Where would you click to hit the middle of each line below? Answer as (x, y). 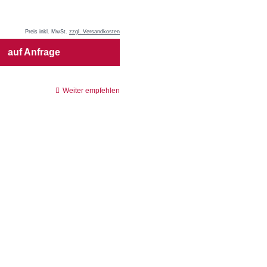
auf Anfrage (34, 52)
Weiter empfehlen (90, 90)
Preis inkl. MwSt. (47, 31)
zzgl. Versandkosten (94, 31)
